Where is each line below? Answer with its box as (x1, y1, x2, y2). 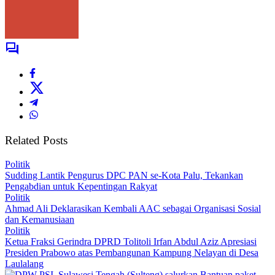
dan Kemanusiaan (5, 214, 74, 225)
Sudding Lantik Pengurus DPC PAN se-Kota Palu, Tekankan (5, 169, 243, 180)
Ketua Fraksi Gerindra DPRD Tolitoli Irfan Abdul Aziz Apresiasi (5, 236, 257, 247)
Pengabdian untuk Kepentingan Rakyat (5, 180, 157, 192)
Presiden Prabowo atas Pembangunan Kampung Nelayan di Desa (5, 247, 258, 258)
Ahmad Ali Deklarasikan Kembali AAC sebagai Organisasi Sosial (5, 203, 261, 214)
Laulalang (5, 258, 44, 269)
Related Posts (5, 134, 68, 147)
